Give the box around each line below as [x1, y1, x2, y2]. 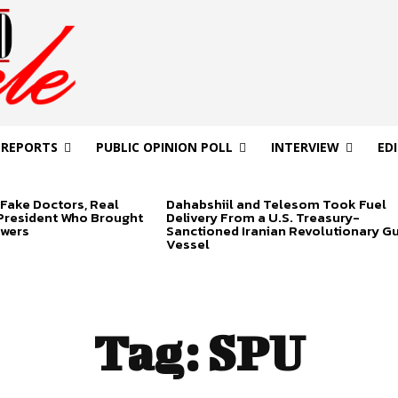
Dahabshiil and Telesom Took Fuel [165, 194, 386, 215]
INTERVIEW [270, 139, 339, 156]
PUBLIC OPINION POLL [95, 139, 233, 156]
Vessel [165, 234, 210, 255]
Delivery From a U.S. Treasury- [165, 207, 360, 228]
